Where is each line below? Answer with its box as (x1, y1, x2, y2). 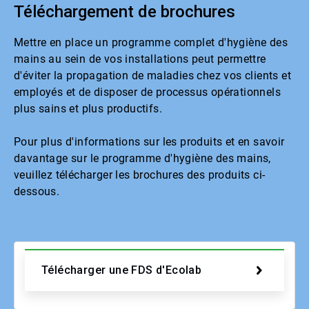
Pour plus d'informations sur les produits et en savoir (14, 134, 285, 148)
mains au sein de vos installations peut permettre (14, 52, 266, 66)
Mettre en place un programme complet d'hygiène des (14, 35, 288, 49)
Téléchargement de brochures (14, 1, 235, 21)
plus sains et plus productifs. (14, 101, 162, 115)
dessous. (14, 184, 60, 198)
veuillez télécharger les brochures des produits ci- (14, 168, 266, 181)
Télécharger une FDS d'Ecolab (41, 263, 202, 277)
